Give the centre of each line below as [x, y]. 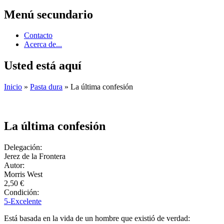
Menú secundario [48, 14]
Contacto [38, 35]
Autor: [15, 165]
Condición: [22, 192]
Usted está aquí [43, 66]
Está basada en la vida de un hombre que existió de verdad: [97, 218]
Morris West [23, 174]
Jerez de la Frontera [35, 156]
